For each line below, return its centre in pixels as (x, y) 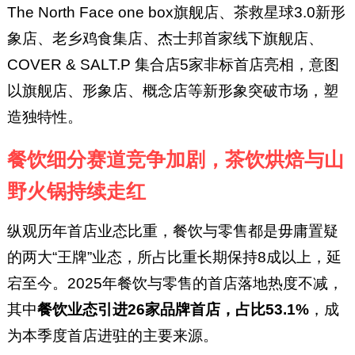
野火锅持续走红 (76, 191)
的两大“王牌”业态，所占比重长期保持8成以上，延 (174, 258)
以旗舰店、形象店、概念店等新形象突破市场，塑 (172, 90)
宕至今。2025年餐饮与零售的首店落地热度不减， (175, 284)
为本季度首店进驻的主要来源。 (112, 336)
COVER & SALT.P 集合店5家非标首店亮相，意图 (173, 64)
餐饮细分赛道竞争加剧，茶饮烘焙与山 (175, 159)
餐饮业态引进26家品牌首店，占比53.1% (173, 310)
